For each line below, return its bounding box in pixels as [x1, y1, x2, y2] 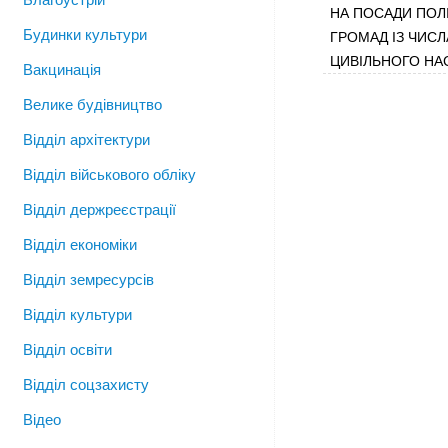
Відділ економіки [23, 236, 137, 253]
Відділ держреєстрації [23, 201, 176, 218]
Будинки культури [23, 26, 147, 43]
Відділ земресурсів [23, 271, 154, 288]
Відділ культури [23, 306, 132, 323]
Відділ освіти [23, 341, 112, 358]
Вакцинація [23, 61, 101, 78]
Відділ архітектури [23, 131, 150, 148]
